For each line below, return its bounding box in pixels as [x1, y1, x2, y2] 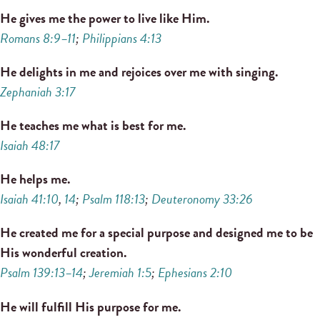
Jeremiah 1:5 [89, 262, 151, 284]
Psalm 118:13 [82, 189, 145, 210]
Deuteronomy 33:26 [151, 189, 253, 210]
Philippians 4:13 [82, 27, 161, 49]
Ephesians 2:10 [158, 262, 232, 284]
